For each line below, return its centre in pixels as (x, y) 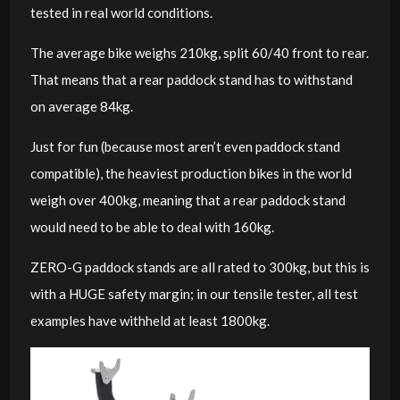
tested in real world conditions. (121, 12)
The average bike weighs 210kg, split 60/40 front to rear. (199, 52)
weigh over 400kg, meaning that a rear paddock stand (187, 200)
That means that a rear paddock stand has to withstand (191, 79)
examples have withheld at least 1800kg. (150, 320)
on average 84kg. (81, 106)
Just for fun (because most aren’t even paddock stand (185, 146)
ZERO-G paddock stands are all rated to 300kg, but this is (200, 267)
